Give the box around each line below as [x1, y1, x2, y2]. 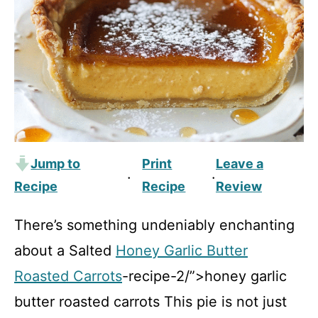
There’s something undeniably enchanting [14, 216, 295, 234]
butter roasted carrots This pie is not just [14, 293, 287, 310]
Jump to [31, 156, 81, 171]
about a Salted [14, 242, 116, 259]
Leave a [215, 156, 263, 171]
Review [215, 179, 262, 194]
